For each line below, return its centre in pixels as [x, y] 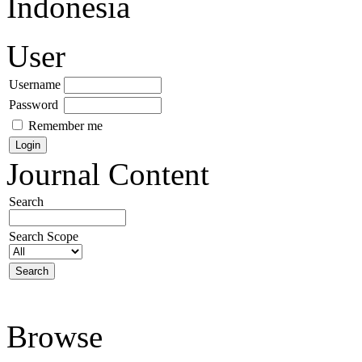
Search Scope [44, 236]
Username [35, 84]
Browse [55, 336]
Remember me [65, 125]
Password [34, 104]
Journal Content [108, 174]
